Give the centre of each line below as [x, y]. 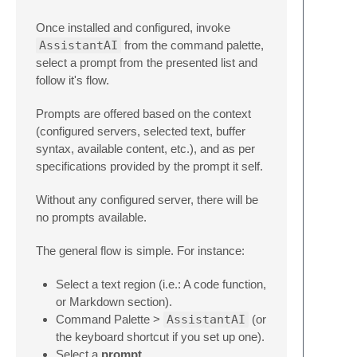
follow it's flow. [73, 80]
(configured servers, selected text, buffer [141, 131]
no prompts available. [91, 218]
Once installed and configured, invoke [133, 28]
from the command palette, [192, 45]
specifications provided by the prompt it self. [149, 167]
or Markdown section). [114, 302]
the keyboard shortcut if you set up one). [160, 337]
